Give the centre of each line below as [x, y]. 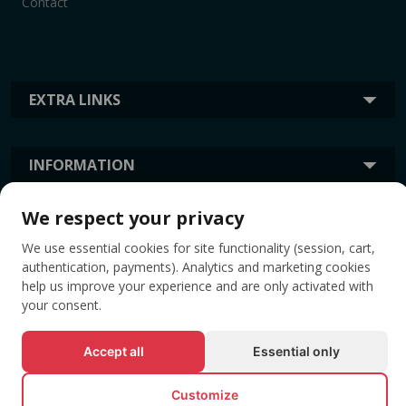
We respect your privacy [133, 218]
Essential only [296, 351]
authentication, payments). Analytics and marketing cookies [196, 267]
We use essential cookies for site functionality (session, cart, [198, 248]
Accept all [113, 351]
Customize [205, 395]
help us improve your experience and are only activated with [198, 286]
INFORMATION [82, 164]
